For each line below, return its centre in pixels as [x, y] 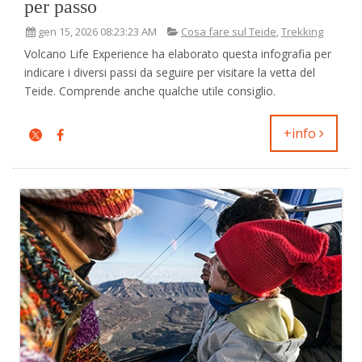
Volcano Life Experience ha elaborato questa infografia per [178, 53]
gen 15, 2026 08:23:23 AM [97, 31]
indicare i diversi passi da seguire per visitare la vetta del [170, 72]
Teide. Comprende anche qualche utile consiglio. [150, 90]
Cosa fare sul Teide [229, 31]
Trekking [302, 31]
